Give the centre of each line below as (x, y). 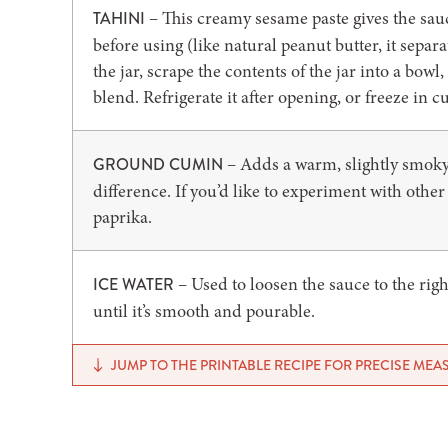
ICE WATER (133, 284)
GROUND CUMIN (158, 164)
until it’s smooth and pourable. (204, 311)
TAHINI (119, 18)
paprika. (122, 217)
